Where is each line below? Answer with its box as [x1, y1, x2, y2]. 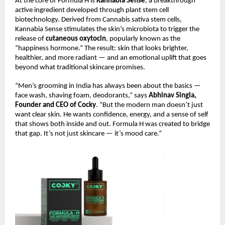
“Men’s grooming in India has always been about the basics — [15, 82, 201, 90]
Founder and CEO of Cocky [15, 101, 96, 109]
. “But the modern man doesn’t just [96, 101, 203, 109]
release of [15, 35, 46, 43]
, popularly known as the [106, 35, 180, 43]
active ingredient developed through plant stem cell [15, 6, 169, 14]
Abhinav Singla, [149, 92, 196, 100]
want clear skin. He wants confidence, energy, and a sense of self [15, 111, 208, 119]
